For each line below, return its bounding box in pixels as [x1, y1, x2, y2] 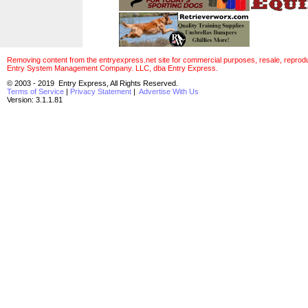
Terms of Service [7, 87, 64, 96]
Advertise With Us [139, 87, 199, 96]
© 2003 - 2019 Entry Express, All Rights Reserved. [7, 79, 184, 87]
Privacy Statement [70, 87, 131, 96]
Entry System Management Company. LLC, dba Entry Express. [7, 64, 218, 72]
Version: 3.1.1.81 [7, 96, 63, 104]
